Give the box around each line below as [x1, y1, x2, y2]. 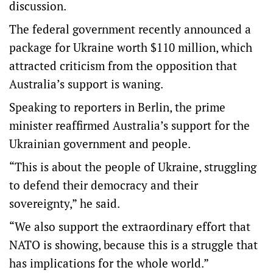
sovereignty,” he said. [9, 196, 120, 211]
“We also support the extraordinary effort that [9, 219, 250, 234]
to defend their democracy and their [9, 177, 198, 193]
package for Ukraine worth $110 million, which [9, 40, 252, 55]
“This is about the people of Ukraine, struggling [9, 159, 257, 174]
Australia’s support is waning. [9, 76, 163, 91]
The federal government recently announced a [9, 21, 251, 37]
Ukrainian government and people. [9, 136, 191, 151]
